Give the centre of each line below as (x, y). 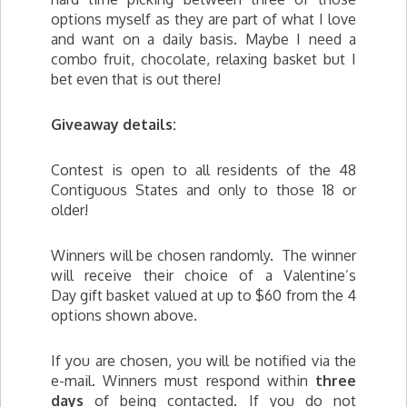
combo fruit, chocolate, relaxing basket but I (203, 59)
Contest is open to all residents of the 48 (203, 170)
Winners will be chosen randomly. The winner (203, 255)
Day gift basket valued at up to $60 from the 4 (203, 295)
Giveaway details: (114, 124)
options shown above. (124, 315)
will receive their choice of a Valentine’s (203, 275)
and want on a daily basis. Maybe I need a (203, 39)
